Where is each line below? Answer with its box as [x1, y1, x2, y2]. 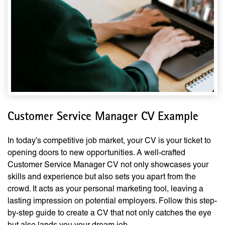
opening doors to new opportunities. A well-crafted [8, 148, 185, 158]
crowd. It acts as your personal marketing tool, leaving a [8, 184, 203, 194]
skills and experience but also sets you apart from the [8, 172, 196, 182]
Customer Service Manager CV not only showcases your [8, 160, 208, 170]
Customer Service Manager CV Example [8, 111, 198, 124]
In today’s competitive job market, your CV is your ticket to [8, 136, 211, 146]
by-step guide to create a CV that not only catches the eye [8, 208, 211, 218]
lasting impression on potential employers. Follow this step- [8, 196, 217, 206]
